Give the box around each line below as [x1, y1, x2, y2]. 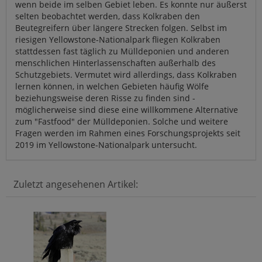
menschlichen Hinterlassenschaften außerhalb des [15, 57, 216, 68]
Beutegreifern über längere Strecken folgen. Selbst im [15, 22, 227, 33]
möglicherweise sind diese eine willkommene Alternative [15, 104, 238, 115]
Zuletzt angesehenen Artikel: [13, 177, 138, 191]
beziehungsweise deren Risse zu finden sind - [15, 92, 195, 104]
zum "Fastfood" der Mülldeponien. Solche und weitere [15, 115, 228, 127]
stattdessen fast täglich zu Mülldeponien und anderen [15, 45, 229, 57]
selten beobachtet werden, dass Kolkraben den [15, 10, 200, 22]
